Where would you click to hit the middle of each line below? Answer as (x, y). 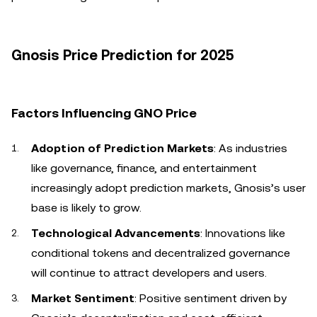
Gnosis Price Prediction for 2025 (123, 55)
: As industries (250, 148)
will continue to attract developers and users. (149, 273)
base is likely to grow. (86, 208)
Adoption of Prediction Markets (122, 148)
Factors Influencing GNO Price (104, 113)
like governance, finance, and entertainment (144, 168)
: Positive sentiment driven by (211, 298)
